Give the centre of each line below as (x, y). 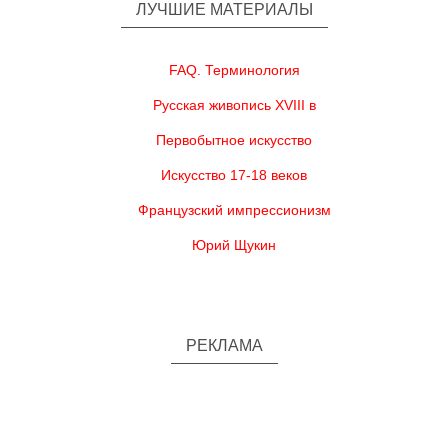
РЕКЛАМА (224, 345)
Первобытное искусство (234, 140)
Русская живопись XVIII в (234, 105)
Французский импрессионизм (234, 210)
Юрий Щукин (234, 245)
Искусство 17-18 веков (234, 175)
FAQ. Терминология (234, 70)
